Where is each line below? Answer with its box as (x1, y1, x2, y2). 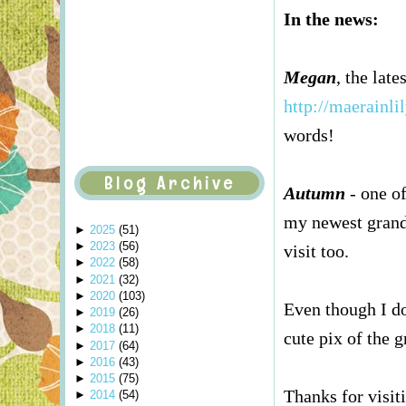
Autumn (284, 183, 345, 204)
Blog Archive (103, 170, 236, 195)
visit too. (284, 241, 349, 262)
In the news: (284, 9, 379, 30)
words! (284, 125, 334, 146)
